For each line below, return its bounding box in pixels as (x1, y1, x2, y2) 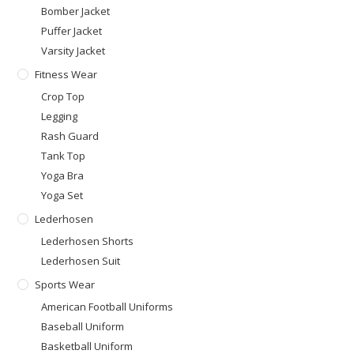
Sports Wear (35, 277, 96, 292)
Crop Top (41, 88, 85, 104)
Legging (41, 108, 78, 123)
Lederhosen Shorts (41, 233, 134, 248)
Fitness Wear (35, 66, 98, 81)
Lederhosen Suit (41, 253, 121, 268)
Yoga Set (41, 187, 84, 202)
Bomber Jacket (41, 3, 111, 18)
